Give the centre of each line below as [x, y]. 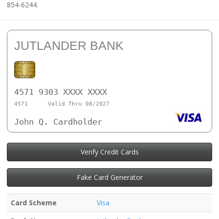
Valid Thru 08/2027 [78, 104]
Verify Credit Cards [109, 152]
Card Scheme [34, 202]
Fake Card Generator [109, 177]
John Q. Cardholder [58, 122]
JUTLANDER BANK [69, 45]
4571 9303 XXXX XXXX [61, 92]
